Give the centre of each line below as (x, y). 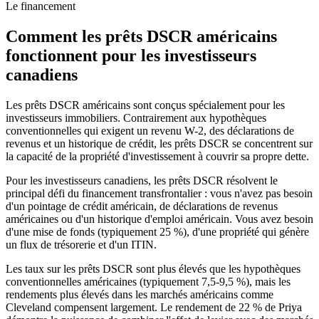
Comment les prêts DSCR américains (141, 37)
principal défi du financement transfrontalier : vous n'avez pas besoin (159, 194)
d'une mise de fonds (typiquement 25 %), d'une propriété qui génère (157, 232)
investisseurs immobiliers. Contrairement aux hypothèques (136, 118)
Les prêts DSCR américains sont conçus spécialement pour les (145, 105)
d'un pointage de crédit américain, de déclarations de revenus (142, 206)
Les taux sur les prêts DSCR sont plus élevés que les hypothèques (153, 269)
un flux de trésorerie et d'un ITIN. (81, 245)
